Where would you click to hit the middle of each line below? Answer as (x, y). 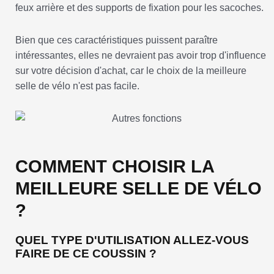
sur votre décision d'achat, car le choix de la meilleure (131, 71)
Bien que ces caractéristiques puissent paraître (117, 40)
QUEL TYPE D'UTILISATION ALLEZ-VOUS (132, 240)
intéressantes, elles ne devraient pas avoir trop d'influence (141, 56)
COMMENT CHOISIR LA (115, 167)
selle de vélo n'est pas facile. (79, 86)
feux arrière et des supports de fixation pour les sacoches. (139, 8)
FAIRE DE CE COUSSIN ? (86, 254)
